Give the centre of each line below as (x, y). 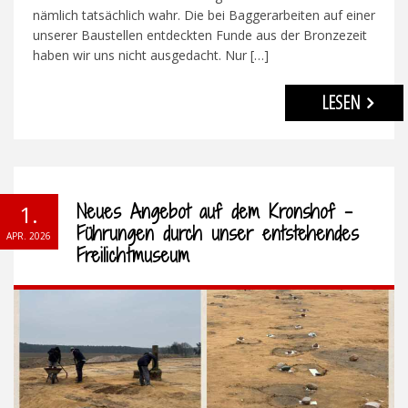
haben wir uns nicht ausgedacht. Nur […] (150, 56)
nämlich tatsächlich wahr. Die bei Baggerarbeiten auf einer (204, 15)
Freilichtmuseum (133, 256)
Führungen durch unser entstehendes (218, 234)
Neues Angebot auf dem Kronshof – (214, 212)
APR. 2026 (29, 236)
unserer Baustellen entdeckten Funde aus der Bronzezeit (199, 36)
